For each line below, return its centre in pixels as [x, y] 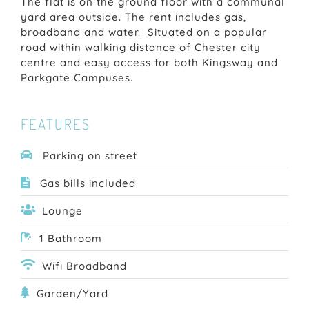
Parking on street [88, 156]
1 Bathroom [70, 239]
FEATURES [56, 124]
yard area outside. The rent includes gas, [133, 17]
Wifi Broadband [84, 266]
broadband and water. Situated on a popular [144, 32]
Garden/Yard [72, 294]
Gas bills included [86, 183]
